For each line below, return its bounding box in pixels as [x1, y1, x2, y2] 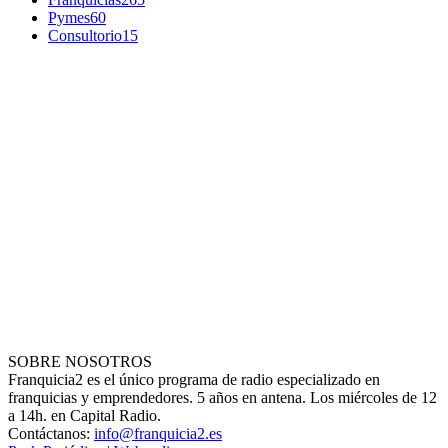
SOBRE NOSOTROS [8, 352, 152, 370]
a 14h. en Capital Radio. [8, 406, 161, 424]
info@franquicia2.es [94, 424, 222, 442]
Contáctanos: [8, 424, 94, 442]
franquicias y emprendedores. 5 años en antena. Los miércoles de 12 [8, 388, 437, 406]
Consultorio [48, 26, 122, 44]
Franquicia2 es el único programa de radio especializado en [8, 370, 380, 388]
